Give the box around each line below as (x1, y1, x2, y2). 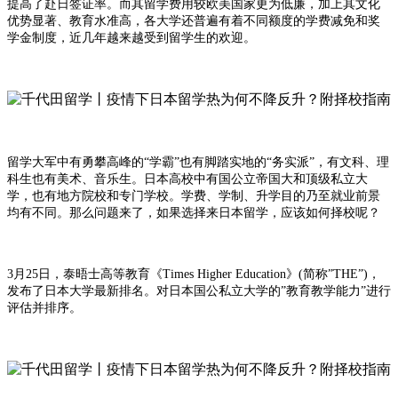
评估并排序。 (7, 301, 85, 315)
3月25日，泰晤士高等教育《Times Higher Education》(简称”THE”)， (7, 267, 380, 282)
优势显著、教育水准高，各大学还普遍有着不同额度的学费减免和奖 (7, 14, 380, 28)
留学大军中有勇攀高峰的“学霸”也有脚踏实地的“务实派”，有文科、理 (7, 155, 389, 170)
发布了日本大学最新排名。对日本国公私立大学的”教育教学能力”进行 (7, 284, 391, 298)
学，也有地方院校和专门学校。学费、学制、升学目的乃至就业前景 (7, 189, 380, 203)
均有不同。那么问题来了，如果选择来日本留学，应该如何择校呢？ (7, 206, 380, 220)
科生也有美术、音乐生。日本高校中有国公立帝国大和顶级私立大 (7, 172, 368, 187)
